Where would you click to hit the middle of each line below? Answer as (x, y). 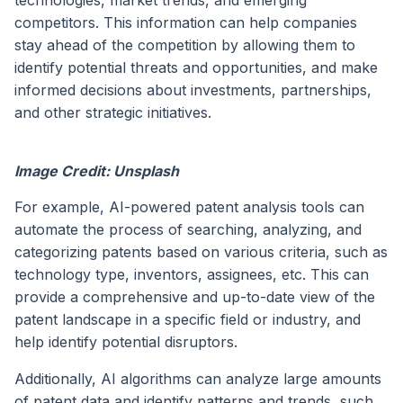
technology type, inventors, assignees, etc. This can (192, 275)
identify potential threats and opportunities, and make (196, 68)
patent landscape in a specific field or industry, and (188, 320)
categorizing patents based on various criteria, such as (201, 252)
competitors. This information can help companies (186, 23)
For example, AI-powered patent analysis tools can (189, 207)
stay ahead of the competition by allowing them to (185, 45)
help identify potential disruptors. (126, 342)
